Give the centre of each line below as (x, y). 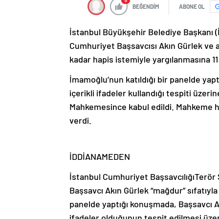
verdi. (80, 120)
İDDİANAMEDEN (100, 157)
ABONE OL (192, 7)
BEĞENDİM (146, 7)
